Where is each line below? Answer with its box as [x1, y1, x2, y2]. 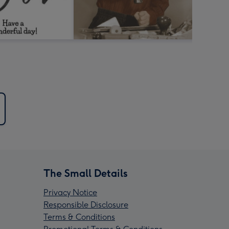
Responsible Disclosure [43, 200, 128, 210]
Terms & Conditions [43, 212, 115, 222]
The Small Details [43, 167, 128, 180]
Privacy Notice [43, 188, 97, 198]
